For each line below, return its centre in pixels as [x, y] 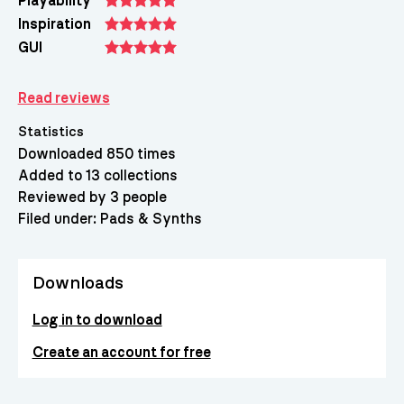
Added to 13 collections [97, 175]
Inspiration [54, 24]
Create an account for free [121, 352]
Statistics [50, 132]
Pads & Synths [151, 219]
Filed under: [59, 219]
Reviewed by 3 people [92, 197]
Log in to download [97, 320]
